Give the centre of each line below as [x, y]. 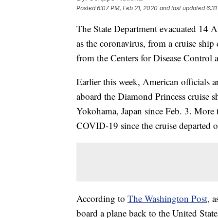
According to [102, 199]
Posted [87, 8]
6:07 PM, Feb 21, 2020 [127, 8]
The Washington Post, [169, 199]
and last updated [182, 8]
